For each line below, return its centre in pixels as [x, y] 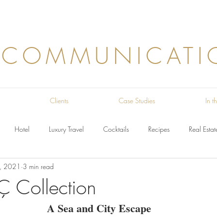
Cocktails [116, 129]
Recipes [159, 129]
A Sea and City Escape [99, 208]
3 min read [38, 166]
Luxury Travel [66, 129]
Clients [59, 101]
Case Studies [137, 101]
